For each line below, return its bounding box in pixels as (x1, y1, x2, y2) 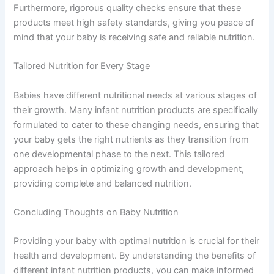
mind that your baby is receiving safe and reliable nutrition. (13, 31, 256, 43)
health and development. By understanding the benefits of (13, 250, 256, 262)
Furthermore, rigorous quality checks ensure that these (13, 2, 242, 13)
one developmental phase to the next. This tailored (13, 148, 225, 160)
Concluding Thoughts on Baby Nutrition (13, 206, 179, 218)
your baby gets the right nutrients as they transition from (13, 133, 250, 145)
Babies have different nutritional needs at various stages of (13, 89, 257, 101)
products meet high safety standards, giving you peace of (13, 17, 254, 28)
